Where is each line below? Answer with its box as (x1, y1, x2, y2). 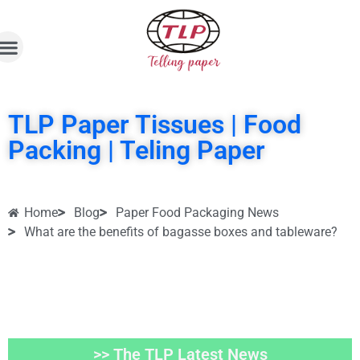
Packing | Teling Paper (8, 135, 265, 166)
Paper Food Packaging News (116, 205, 279, 221)
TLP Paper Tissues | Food (8, 109, 301, 141)
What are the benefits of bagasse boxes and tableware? (24, 224, 337, 240)
